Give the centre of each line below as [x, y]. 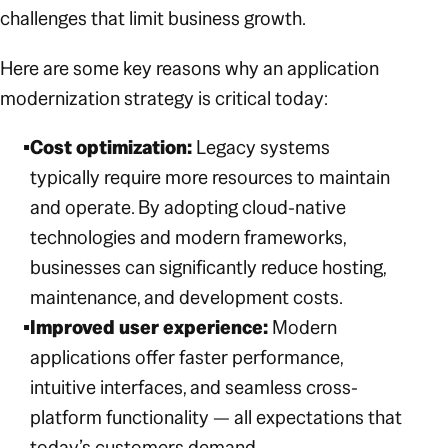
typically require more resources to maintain [210, 177]
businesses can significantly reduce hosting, [208, 267]
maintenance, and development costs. [187, 297]
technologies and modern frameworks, [188, 237]
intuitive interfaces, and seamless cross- [194, 387]
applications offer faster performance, [187, 357]
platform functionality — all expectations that [216, 417]
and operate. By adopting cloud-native [188, 207]
